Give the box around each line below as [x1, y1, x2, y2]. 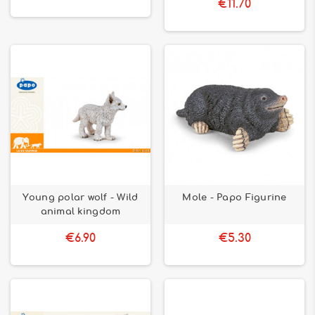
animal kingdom [40, 207, 121, 217]
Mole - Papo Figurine [182, 193, 287, 202]
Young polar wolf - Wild [22, 193, 139, 202]
